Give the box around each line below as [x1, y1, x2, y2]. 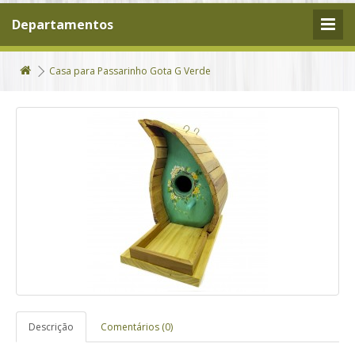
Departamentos [12, 16, 113, 33]
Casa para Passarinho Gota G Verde [49, 64, 211, 78]
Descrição [29, 320, 74, 334]
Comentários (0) [101, 320, 173, 334]
